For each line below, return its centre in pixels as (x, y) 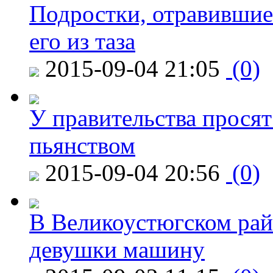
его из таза (82, 41)
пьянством (82, 145)
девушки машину (117, 249)
